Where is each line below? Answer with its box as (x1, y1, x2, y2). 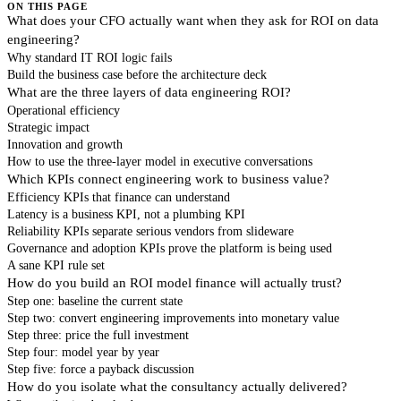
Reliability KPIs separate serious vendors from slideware (7, 224, 294, 238)
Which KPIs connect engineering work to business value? (7, 171, 329, 186)
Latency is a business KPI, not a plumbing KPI (7, 207, 245, 221)
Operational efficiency (7, 103, 120, 117)
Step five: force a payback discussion (7, 362, 194, 376)
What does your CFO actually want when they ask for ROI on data (7, 13, 379, 28)
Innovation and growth (7, 137, 123, 151)
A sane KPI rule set (7, 258, 105, 272)
